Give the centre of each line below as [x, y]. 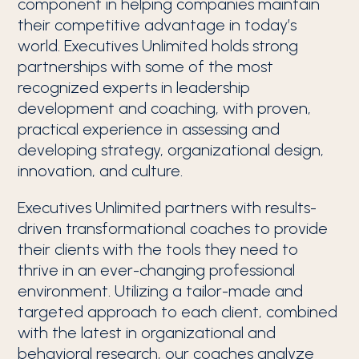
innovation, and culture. [101, 171]
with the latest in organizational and [147, 333]
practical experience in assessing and [149, 129]
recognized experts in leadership [134, 87]
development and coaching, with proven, [165, 108]
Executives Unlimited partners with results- [167, 208]
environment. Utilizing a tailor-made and [161, 291]
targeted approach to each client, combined [178, 312]
